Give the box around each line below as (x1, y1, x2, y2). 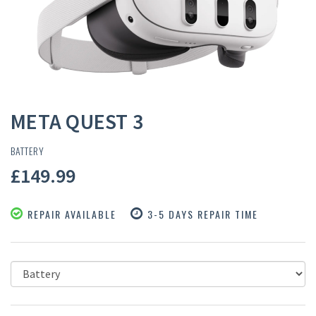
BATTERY (11, 142, 44, 158)
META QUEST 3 (11, 107, 143, 135)
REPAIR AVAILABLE (24, 206, 116, 221)
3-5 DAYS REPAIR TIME (144, 206, 258, 221)
